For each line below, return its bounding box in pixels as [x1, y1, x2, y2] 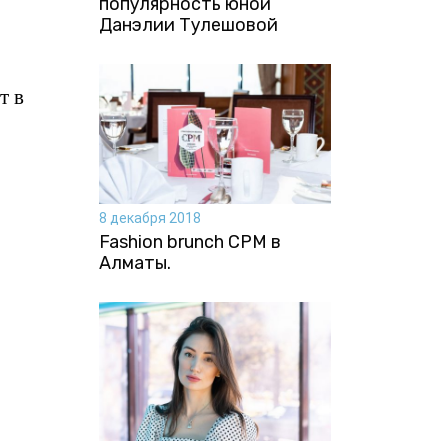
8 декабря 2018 [98, 209, 201, 226]
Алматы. [98, 251, 171, 274]
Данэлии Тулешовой [98, 14, 278, 37]
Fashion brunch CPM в [98, 230, 281, 253]
